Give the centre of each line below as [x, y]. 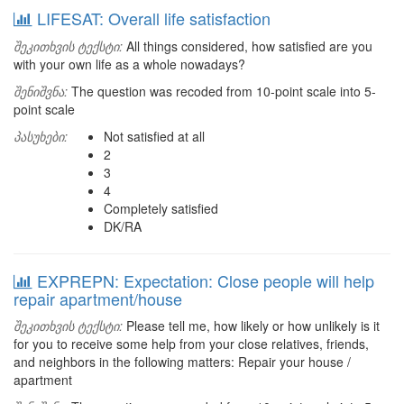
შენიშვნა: [41, 91]
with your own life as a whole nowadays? [129, 64]
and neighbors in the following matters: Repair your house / [182, 362]
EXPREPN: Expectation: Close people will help [206, 280]
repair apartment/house [98, 298]
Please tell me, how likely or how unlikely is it [251, 326]
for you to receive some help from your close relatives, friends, [191, 344]
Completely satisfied [161, 208]
